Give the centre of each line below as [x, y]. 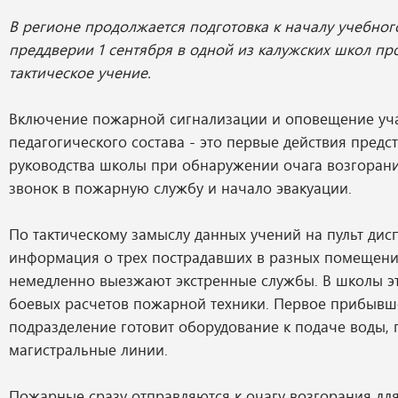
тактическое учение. [80, 72]
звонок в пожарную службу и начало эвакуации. [180, 187]
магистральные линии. [88, 349]
